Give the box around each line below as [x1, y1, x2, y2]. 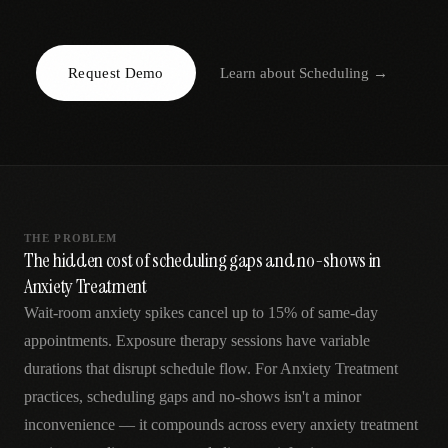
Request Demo [68, 65, 164, 81]
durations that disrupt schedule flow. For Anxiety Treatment [24, 360, 398, 377]
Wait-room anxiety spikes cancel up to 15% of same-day [24, 304, 378, 321]
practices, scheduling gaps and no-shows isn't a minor [24, 388, 361, 405]
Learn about [219, 65, 299, 81]
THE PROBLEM [24, 232, 118, 244]
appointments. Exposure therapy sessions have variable [24, 332, 370, 349]
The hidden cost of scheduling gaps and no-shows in [24, 247, 382, 273]
